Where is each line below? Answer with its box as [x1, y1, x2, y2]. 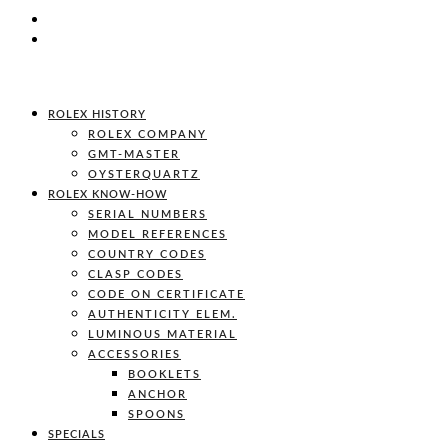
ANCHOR [128, 389, 187, 400]
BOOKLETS [128, 369, 201, 380]
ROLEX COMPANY [88, 129, 207, 140]
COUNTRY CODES [88, 249, 206, 260]
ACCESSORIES [88, 349, 181, 360]
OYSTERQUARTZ [88, 169, 200, 180]
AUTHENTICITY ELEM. [88, 309, 237, 320]
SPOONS [128, 409, 185, 420]
